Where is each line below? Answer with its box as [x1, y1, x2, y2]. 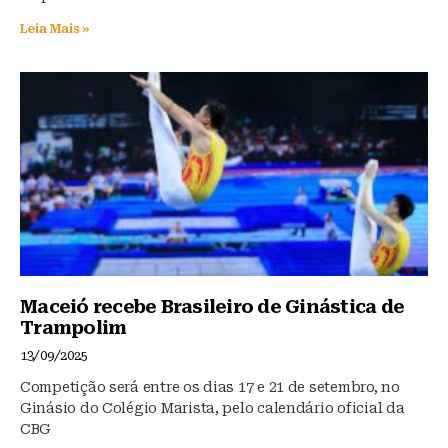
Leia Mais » [20, 21, 91, 36]
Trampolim [20, 316, 127, 338]
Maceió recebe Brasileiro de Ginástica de [20, 295, 405, 317]
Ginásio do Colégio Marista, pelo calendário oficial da [20, 399, 405, 416]
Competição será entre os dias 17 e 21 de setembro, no [20, 378, 400, 395]
